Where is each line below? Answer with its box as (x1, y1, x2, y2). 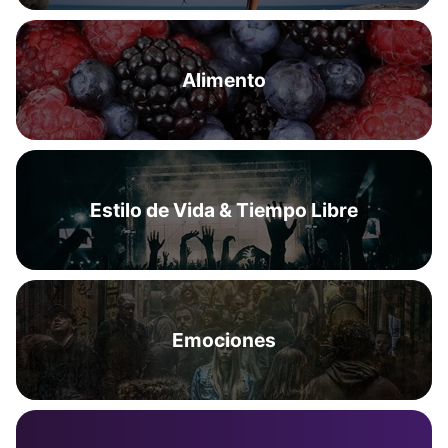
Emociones (172, 328, 276, 352)
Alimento (182, 68, 266, 92)
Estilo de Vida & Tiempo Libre (90, 198, 358, 222)
